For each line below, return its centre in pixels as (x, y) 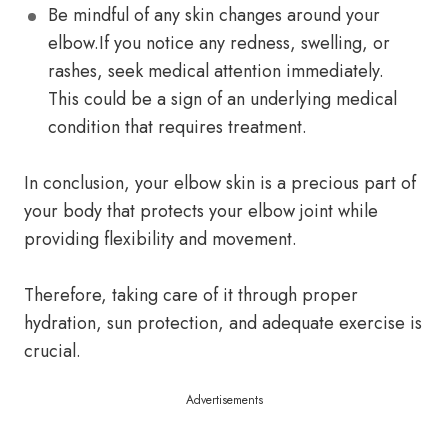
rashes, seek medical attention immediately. (216, 71)
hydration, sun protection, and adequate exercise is (223, 323)
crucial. (52, 351)
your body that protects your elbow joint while (201, 211)
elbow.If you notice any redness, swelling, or (219, 43)
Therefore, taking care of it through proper (191, 295)
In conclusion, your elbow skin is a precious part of (220, 183)
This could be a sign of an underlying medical (222, 99)
